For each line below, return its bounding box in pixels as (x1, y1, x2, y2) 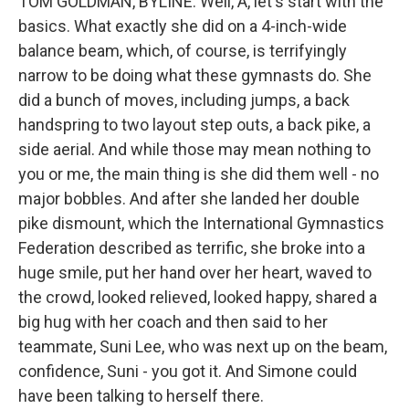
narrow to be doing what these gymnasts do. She (18, 66, 372, 85)
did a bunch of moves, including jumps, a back (18, 90, 350, 110)
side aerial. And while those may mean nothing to (18, 140, 371, 159)
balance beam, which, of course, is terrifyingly (18, 41, 347, 60)
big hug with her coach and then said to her (18, 312, 328, 331)
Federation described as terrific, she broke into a (18, 238, 365, 257)
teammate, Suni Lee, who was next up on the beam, (18, 337, 387, 356)
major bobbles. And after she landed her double (18, 189, 360, 208)
